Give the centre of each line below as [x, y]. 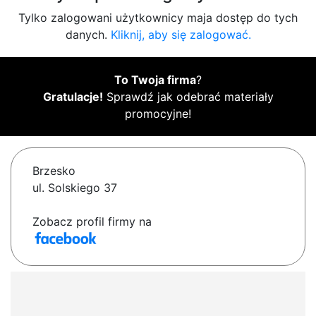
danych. [88, 35]
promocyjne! [158, 114]
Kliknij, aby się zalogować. [181, 35]
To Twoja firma [155, 80]
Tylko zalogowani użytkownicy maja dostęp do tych [158, 18]
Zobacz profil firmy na [92, 222]
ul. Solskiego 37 [75, 188]
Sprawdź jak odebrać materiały [188, 97]
